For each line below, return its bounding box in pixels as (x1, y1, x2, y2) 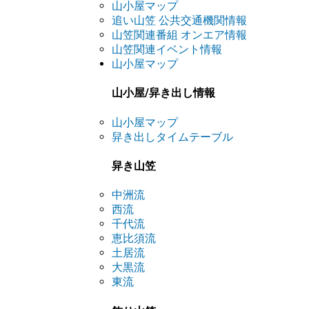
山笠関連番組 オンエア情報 (112, 28, 247, 42)
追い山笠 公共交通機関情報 (112, 14, 247, 28)
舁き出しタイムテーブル (112, 130, 233, 143)
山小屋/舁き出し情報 (112, 86, 215, 100)
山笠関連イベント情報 (112, 43, 222, 57)
